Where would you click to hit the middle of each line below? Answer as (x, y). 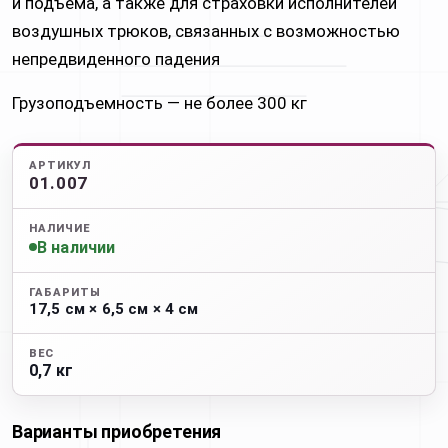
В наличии (76, 247)
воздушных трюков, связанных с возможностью (206, 31)
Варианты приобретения (117, 431)
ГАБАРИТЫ (65, 292)
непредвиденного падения (116, 59)
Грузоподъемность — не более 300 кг (159, 103)
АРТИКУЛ (60, 165)
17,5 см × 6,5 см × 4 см (114, 308)
